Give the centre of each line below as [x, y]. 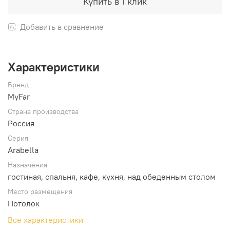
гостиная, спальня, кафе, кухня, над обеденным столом [112, 176]
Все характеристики [45, 219]
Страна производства [43, 111]
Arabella [23, 150]
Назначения [27, 165]
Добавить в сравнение [62, 26]
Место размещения [40, 191]
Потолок [24, 203]
